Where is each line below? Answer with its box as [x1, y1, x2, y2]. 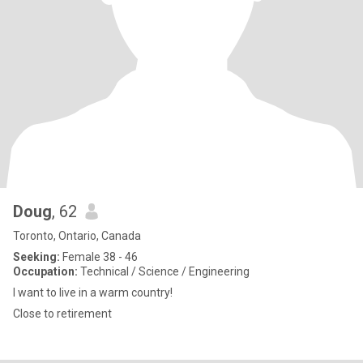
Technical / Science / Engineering [78, 265, 250, 278]
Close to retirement [13, 307, 112, 320]
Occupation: [13, 265, 78, 278]
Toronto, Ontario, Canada [13, 229, 141, 242]
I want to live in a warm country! [13, 286, 173, 299]
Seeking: [13, 250, 60, 263]
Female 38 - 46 [60, 250, 138, 263]
